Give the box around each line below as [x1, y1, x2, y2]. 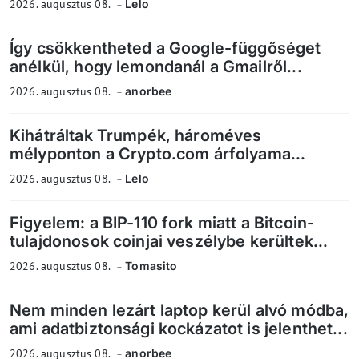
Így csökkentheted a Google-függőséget [10, 38, 321, 58]
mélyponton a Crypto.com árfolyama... [10, 144, 306, 164]
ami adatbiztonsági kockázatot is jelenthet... [10, 319, 348, 339]
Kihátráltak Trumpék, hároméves [10, 126, 262, 146]
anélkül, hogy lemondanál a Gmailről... [10, 57, 302, 77]
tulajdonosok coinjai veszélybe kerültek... [10, 232, 329, 252]
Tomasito [125, 259, 178, 273]
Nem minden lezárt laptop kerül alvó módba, [10, 301, 349, 321]
